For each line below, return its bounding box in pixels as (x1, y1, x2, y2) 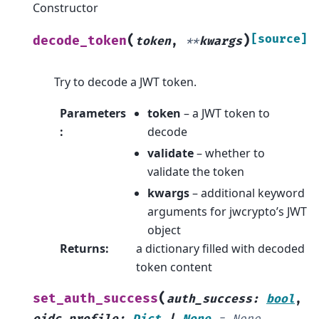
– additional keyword (189, 185, 305, 202)
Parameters (60, 105, 126, 122)
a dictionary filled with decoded (135, 241, 305, 257)
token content (135, 259, 212, 276)
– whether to (193, 145, 265, 162)
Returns (60, 241, 105, 257)
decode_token (33, 33, 127, 48)
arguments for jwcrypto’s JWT (147, 204, 307, 220)
